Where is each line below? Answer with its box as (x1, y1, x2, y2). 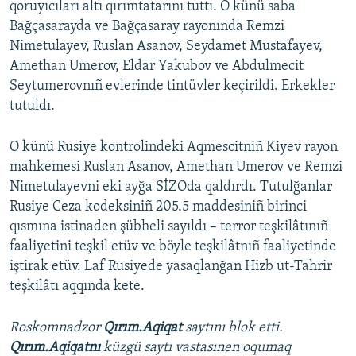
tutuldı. (10, 98, 55, 114)
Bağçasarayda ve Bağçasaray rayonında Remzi (10, 18, 284, 34)
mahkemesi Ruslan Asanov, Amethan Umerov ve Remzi (10, 159, 342, 175)
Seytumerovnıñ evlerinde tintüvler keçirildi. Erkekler (10, 78, 335, 94)
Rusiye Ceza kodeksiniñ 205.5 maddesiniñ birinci (10, 199, 307, 215)
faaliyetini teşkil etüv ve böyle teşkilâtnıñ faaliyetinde (10, 238, 336, 254)
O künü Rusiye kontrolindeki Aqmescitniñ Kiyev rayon (10, 139, 338, 155)
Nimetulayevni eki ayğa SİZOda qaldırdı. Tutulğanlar (10, 179, 332, 195)
